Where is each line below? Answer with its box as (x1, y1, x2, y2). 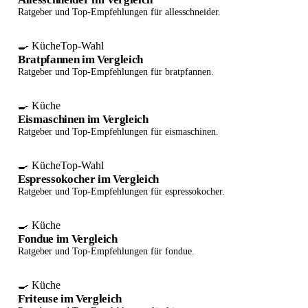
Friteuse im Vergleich (18, 292, 122, 305)
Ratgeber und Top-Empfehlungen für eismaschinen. (18, 126, 219, 137)
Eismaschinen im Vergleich (18, 113, 148, 126)
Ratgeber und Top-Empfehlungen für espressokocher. (18, 186, 225, 197)
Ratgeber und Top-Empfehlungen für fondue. (18, 246, 195, 256)
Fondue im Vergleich (18, 232, 118, 245)
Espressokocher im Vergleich (18, 173, 159, 186)
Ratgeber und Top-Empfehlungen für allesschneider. (18, 7, 221, 17)
